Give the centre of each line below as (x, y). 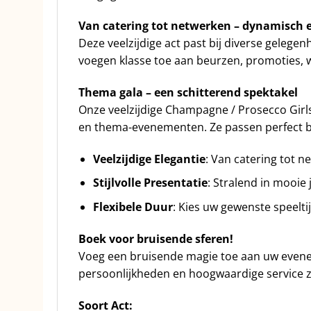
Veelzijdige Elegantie (149, 159)
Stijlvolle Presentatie (150, 183)
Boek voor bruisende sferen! (157, 238)
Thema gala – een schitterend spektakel (188, 93)
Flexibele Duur (133, 207)
